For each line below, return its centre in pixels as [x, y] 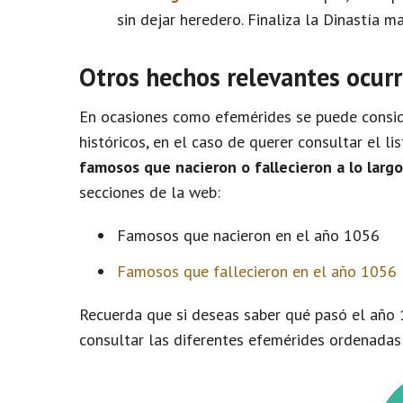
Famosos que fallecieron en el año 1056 [257, 271]
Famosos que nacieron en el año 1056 [248, 235]
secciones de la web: [150, 192]
